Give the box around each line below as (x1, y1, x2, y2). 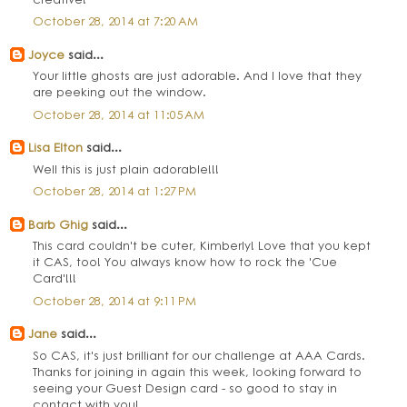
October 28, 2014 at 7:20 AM (33, 12, 199, 30)
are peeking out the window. (33, 83, 207, 101)
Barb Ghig (28, 214, 89, 233)
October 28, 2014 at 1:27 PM (33, 182, 197, 200)
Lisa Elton (28, 138, 84, 156)
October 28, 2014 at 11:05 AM (33, 104, 205, 123)
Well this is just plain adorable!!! (33, 159, 220, 177)
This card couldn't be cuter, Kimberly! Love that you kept (33, 236, 372, 254)
